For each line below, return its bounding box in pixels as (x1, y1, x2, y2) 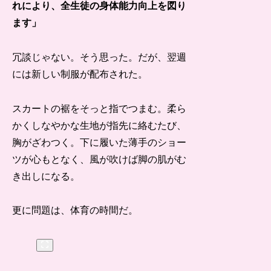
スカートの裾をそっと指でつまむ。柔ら (12, 103, 187, 114)
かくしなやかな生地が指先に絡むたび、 (12, 120, 187, 131)
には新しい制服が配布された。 (12, 68, 148, 79)
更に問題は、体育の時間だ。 (12, 205, 139, 216)
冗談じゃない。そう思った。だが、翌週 (12, 51, 187, 62)
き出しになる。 (12, 171, 80, 181)
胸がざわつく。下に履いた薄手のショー (12, 137, 187, 148)
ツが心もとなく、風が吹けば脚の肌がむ (12, 154, 187, 165)
